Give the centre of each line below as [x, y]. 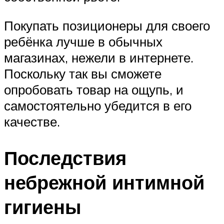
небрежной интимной [104, 182]
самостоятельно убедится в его [98, 105]
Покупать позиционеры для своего [107, 25]
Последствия [65, 157]
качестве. [32, 121]
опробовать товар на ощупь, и [94, 89]
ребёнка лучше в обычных [83, 41]
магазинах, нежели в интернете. [99, 57]
